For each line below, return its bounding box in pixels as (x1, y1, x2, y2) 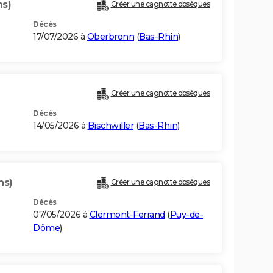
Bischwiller (87, 120, 133, 132)
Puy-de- (169, 209, 203, 221)
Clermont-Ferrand (89, 209, 165, 221)
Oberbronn (87, 31, 134, 43)
